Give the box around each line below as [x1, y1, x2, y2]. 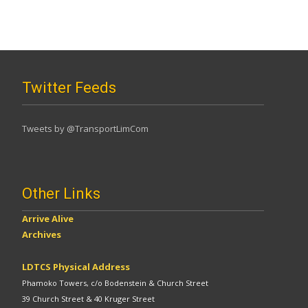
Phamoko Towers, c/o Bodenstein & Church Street [22, 277, 208, 288]
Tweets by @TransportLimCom [22, 122, 148, 135]
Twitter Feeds [22, 78, 116, 96]
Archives [22, 228, 61, 241]
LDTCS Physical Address [22, 260, 130, 273]
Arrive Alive [22, 212, 74, 225]
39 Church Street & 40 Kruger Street [22, 293, 155, 304]
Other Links [22, 184, 100, 202]
